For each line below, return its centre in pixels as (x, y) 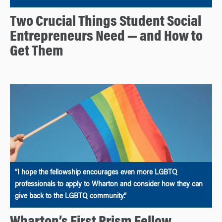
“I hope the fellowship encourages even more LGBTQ (96, 173)
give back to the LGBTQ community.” (71, 196)
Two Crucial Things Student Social (106, 23)
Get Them (37, 52)
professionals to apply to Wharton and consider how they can (109, 185)
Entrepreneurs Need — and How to (106, 37)
